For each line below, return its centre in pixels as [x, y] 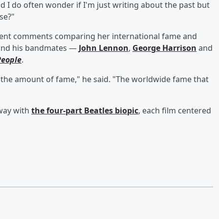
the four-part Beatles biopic [85, 110]
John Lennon [104, 48]
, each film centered [175, 110]
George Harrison [164, 48]
